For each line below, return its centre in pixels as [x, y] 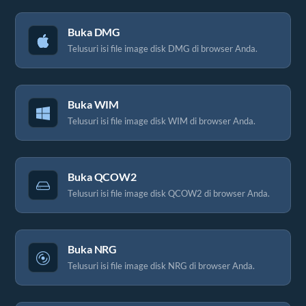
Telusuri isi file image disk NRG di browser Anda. [161, 265]
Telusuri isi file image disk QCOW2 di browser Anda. [169, 193]
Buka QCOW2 [102, 177]
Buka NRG [93, 249]
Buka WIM [94, 104]
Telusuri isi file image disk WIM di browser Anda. [162, 121]
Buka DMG [94, 32]
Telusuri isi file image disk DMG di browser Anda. [163, 48]
